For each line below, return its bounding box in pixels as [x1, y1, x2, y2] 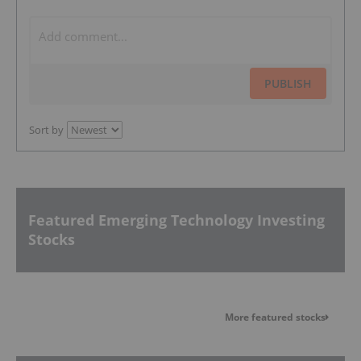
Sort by [29, 122, 64, 137]
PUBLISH [264, 75, 312, 91]
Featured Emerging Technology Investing [28, 210, 325, 230]
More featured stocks [225, 309, 326, 324]
